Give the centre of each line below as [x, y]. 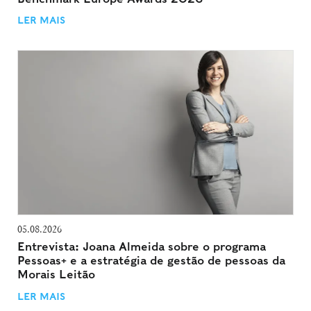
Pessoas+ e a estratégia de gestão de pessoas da [151, 261]
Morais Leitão [56, 275]
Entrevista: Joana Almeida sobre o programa [142, 247]
